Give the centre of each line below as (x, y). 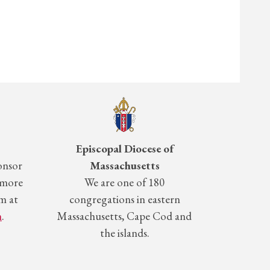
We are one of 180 (124, 183)
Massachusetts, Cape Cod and (124, 216)
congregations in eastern (124, 199)
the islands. (124, 233)
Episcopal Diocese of (124, 149)
